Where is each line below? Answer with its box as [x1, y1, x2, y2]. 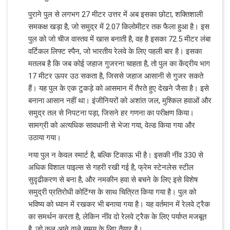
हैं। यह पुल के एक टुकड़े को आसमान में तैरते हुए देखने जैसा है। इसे [28, 83, 209, 93]
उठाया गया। [28, 132, 61, 142]
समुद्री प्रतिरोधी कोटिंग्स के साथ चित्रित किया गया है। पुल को [28, 187, 196, 197]
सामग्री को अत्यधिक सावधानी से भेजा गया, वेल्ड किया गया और [28, 120, 195, 130]
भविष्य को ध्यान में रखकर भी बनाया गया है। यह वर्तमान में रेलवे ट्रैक [28, 199, 210, 209]
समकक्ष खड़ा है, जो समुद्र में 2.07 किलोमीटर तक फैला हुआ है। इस [28, 22, 209, 31]
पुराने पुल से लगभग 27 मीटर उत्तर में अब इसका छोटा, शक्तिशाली [28, 9, 203, 19]
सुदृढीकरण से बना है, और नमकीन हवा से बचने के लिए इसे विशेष [28, 175, 198, 184]
